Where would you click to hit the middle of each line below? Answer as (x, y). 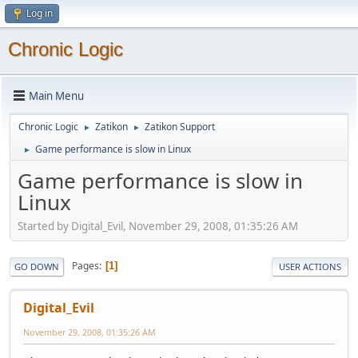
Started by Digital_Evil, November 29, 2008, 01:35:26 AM (158, 226)
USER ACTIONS (310, 266)
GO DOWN (37, 266)
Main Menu (56, 95)
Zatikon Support (180, 127)
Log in (40, 13)
